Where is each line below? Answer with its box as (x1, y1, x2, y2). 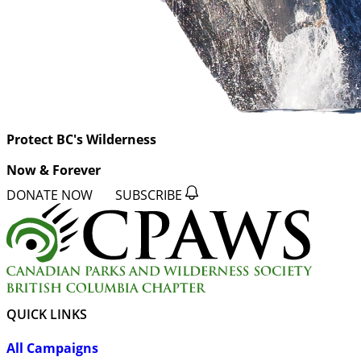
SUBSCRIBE (115, 185, 185, 203)
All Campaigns (6, 339, 98, 358)
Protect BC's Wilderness (6, 131, 156, 149)
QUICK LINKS (6, 305, 87, 324)
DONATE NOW (6, 185, 96, 203)
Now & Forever (6, 161, 101, 180)
